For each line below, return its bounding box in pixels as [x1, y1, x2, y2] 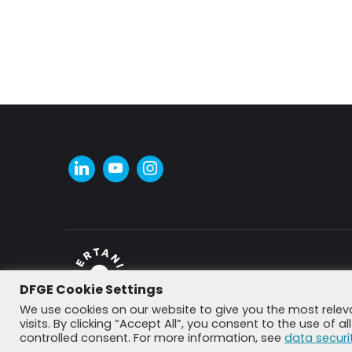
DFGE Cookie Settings [20, 280, 163, 299]
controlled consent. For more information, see [20, 330, 284, 346]
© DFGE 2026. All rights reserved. [163, 285, 314, 299]
